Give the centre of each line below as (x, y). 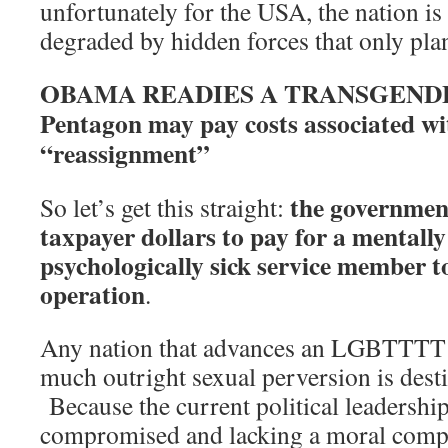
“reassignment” (125, 153)
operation (92, 294)
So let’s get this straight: (165, 207)
